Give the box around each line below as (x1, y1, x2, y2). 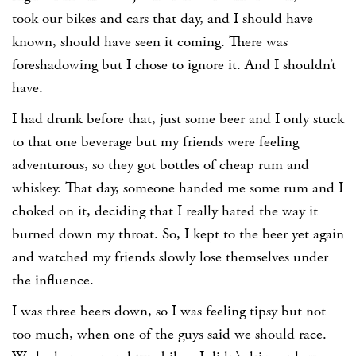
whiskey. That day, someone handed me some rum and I (12, 179, 343, 199)
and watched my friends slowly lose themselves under (12, 248, 328, 268)
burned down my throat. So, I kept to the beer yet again (12, 225, 344, 245)
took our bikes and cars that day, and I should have (12, 10, 313, 29)
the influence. (12, 271, 94, 291)
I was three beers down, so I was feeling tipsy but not (12, 302, 326, 322)
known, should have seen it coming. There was (12, 33, 288, 52)
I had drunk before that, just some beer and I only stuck (12, 110, 344, 130)
